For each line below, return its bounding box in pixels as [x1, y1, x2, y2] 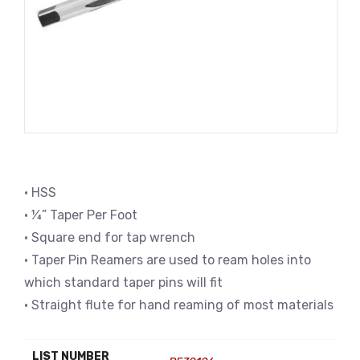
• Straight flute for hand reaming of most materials [24, 297, 333, 313]
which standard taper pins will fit [24, 275, 223, 290]
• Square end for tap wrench [24, 230, 195, 245]
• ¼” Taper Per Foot [24, 207, 137, 223]
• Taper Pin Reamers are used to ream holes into [24, 252, 311, 268]
